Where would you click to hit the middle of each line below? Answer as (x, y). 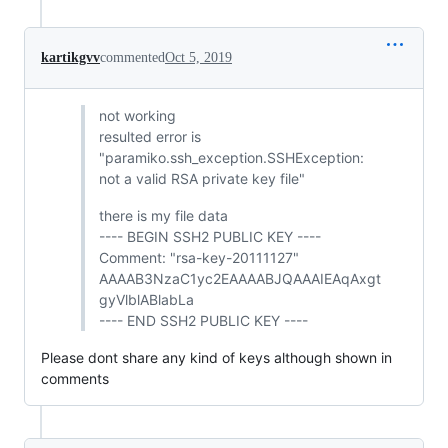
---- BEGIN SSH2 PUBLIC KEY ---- (209, 237)
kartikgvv (70, 58)
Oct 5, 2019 (198, 58)
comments (75, 379)
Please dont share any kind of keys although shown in (216, 358)
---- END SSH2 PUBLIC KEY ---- (203, 321)
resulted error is (149, 137)
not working (137, 116)
